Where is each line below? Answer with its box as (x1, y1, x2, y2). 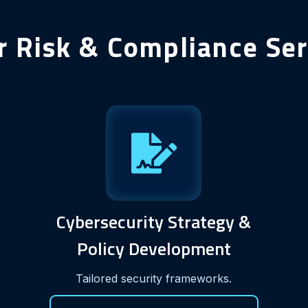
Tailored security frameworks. (76, 271, 232, 285)
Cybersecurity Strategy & (56, 208, 252, 235)
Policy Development (76, 234, 231, 262)
